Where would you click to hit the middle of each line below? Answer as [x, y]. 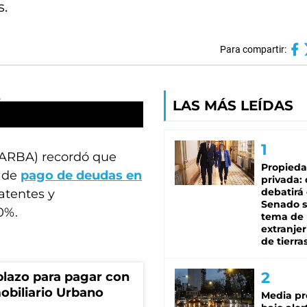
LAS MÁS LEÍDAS [233, 106]
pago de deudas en [81, 175]
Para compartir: [253, 49]
